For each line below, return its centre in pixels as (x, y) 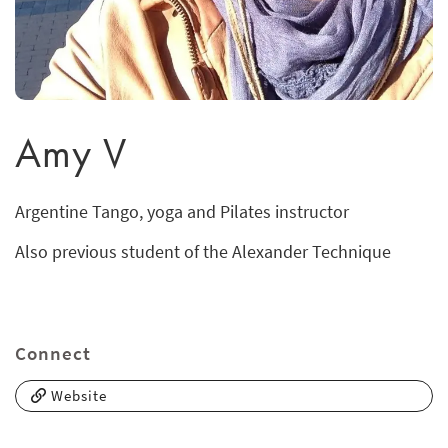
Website (77, 395)
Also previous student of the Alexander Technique (203, 251)
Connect (53, 353)
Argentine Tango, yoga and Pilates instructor (182, 211)
